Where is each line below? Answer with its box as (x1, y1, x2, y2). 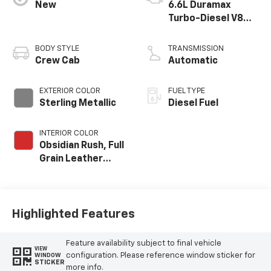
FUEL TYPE (168, 87, 205, 95)
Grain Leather (39, 154, 103, 164)
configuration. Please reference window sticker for (65, 251, 255, 260)
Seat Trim (39, 167, 84, 177)
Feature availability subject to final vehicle (65, 239, 221, 247)
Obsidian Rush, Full (39, 140, 124, 151)
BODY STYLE (34, 44, 79, 53)
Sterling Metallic (39, 98, 116, 108)
